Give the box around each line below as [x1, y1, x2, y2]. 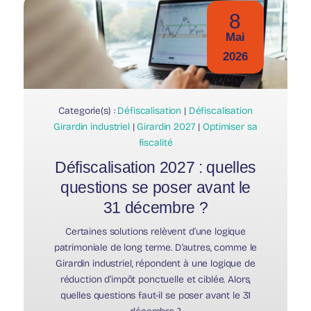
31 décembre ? [103, 199, 208, 217]
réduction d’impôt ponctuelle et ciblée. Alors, [60, 274, 251, 286]
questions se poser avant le [60, 178, 251, 197]
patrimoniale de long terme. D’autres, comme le [53, 242, 258, 254]
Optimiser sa [203, 121, 258, 133]
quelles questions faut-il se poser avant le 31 [60, 289, 251, 302]
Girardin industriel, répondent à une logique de [56, 258, 255, 270]
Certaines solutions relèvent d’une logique [65, 226, 246, 238]
